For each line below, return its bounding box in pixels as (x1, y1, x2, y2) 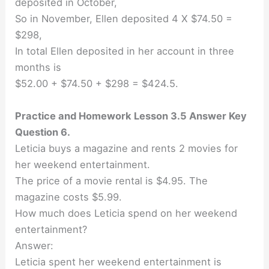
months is (15, 61, 62, 74)
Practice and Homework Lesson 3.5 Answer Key (15, 109, 247, 122)
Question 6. (15, 125, 71, 138)
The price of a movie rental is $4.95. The (15, 174, 208, 187)
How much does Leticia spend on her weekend (15, 207, 238, 219)
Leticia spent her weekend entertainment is (15, 255, 222, 268)
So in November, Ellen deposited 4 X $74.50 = (15, 13, 233, 25)
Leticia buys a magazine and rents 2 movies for (15, 142, 238, 154)
